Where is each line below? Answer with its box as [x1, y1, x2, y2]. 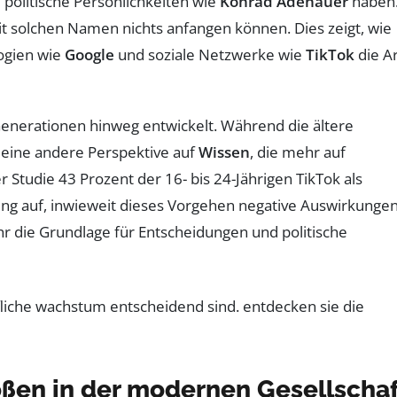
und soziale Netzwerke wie [114, 43, 306, 65]
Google [65, 43, 114, 65]
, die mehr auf [250, 141, 346, 162]
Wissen [198, 141, 250, 162]
